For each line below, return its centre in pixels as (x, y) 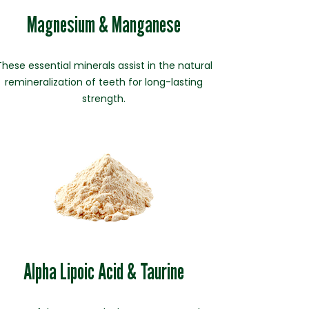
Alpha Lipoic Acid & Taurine (104, 271)
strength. (104, 99)
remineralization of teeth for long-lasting (104, 82)
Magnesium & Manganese (104, 24)
